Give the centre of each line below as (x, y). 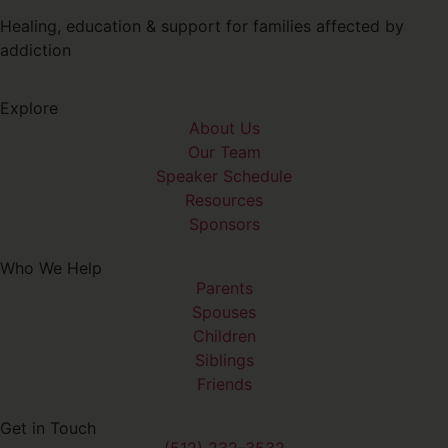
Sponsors (224, 223)
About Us (224, 127)
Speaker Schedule (224, 175)
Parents (224, 287)
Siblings (224, 359)
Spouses (224, 311)
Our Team (224, 151)
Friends (224, 383)
